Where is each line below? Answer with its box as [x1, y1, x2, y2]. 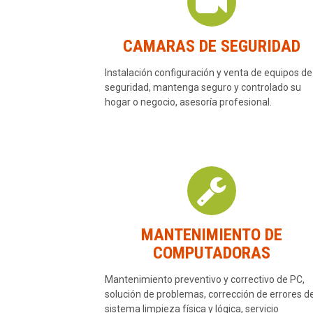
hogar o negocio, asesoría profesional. [104, 96, 272, 108]
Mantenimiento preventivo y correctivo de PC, [104, 274, 305, 286]
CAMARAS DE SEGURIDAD [122, 36, 300, 57]
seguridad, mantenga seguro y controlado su [104, 82, 301, 94]
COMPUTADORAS [152, 243, 270, 263]
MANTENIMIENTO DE [140, 225, 282, 245]
